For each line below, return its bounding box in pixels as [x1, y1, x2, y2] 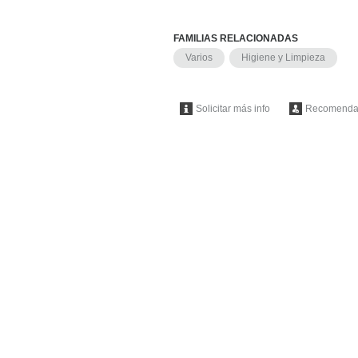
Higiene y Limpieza [241, 52, 325, 64]
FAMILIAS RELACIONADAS [173, 33, 298, 45]
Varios [185, 52, 213, 64]
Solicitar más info [196, 103, 270, 115]
